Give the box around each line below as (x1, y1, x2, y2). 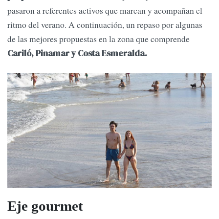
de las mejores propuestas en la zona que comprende (7, 33, 190, 45)
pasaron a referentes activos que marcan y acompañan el (7, 4, 202, 17)
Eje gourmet (7, 197, 83, 214)
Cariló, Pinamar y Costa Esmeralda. (7, 47, 147, 60)
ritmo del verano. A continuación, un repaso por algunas (7, 19, 202, 31)
